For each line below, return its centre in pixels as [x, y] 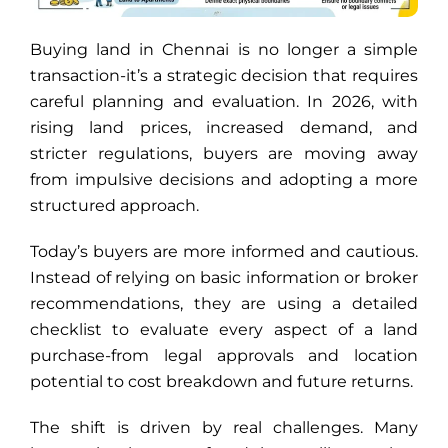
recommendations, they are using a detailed [224, 303]
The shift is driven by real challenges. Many [224, 427]
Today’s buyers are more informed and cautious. [224, 251]
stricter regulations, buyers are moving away [224, 153]
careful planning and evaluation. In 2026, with [224, 101]
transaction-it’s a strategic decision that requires [224, 75]
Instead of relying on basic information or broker [224, 277]
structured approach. [114, 205]
